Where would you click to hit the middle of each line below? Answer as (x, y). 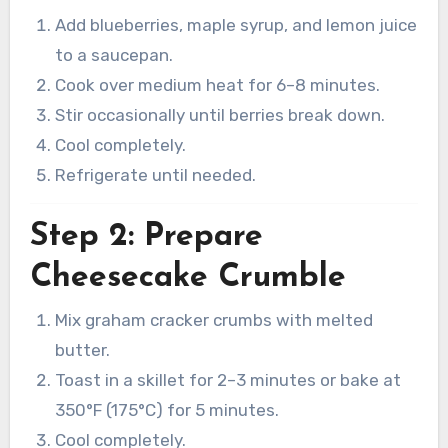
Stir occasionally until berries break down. (220, 115)
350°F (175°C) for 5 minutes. (167, 410)
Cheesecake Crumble (187, 277)
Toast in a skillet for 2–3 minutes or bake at (228, 380)
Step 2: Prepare (146, 236)
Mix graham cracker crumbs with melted (214, 320)
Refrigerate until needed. (156, 175)
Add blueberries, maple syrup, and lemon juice (236, 25)
